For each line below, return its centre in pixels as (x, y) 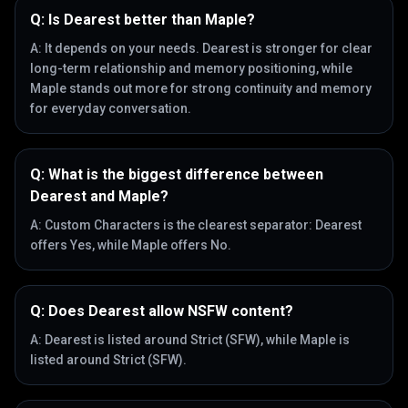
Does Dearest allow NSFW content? (171, 311)
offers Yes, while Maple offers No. (131, 245)
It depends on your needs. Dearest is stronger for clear (209, 48)
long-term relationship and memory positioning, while (191, 68)
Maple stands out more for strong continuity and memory (201, 88)
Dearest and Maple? (99, 196)
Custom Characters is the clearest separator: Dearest (203, 225)
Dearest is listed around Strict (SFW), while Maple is (197, 340)
